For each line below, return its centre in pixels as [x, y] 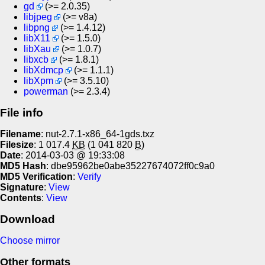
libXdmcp [43, 70]
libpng [37, 27]
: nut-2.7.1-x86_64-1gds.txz [98, 134]
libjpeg [38, 17]
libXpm [38, 80]
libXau [37, 49]
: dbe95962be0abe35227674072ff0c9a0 [130, 166]
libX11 [37, 38]
